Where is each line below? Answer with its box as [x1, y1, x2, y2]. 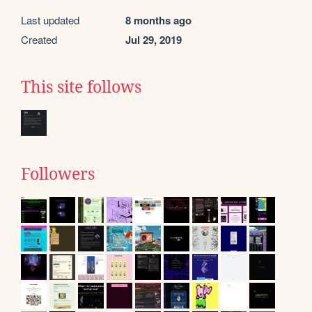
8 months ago [125, 13, 192, 29]
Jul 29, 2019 [125, 32, 182, 48]
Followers [21, 165, 95, 184]
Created [21, 32, 57, 47]
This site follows [21, 78, 141, 97]
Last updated [21, 13, 79, 28]
